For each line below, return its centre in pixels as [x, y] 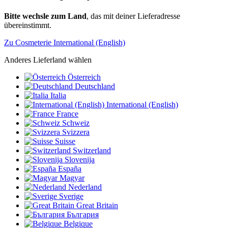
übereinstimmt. [28, 25]
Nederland [85, 187]
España [70, 169]
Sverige [71, 196]
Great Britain [97, 206]
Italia [58, 96]
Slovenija [80, 160]
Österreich [84, 77]
